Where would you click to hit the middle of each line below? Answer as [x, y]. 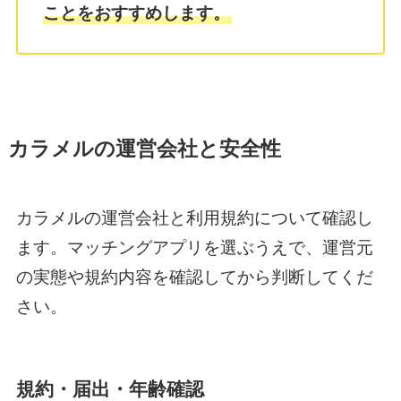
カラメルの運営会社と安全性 [144, 149]
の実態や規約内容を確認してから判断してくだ [194, 277]
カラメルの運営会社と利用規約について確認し [194, 218]
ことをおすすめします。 [137, 13]
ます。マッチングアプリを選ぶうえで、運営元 [194, 248]
